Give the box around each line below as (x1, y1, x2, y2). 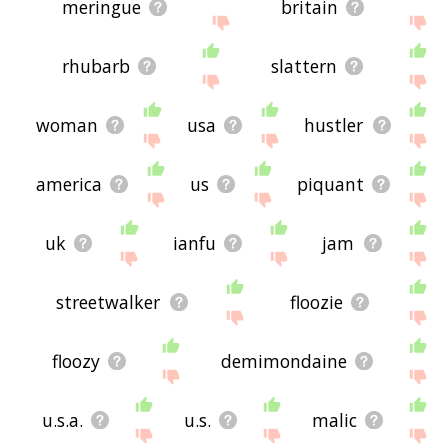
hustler (304, 113, 364, 138)
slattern (271, 54, 338, 79)
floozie (289, 290, 343, 315)
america (35, 172, 102, 197)
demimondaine (221, 349, 348, 374)
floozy (52, 349, 101, 374)
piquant (296, 172, 364, 197)
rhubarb (62, 54, 131, 79)
